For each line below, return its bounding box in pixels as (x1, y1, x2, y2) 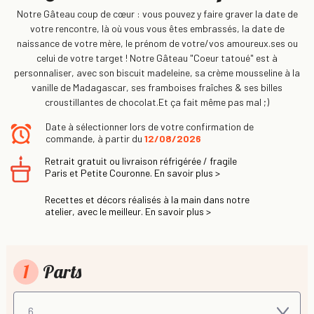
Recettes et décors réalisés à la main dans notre (45, 193, 250, 205)
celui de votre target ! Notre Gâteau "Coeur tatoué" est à (36, 51, 278, 64)
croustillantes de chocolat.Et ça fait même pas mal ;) (45, 95, 269, 108)
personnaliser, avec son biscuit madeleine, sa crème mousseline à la (14, 66, 300, 78)
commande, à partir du (46, 132, 144, 144)
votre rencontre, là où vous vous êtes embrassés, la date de (29, 22, 285, 34)
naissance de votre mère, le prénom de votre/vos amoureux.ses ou (16, 36, 298, 49)
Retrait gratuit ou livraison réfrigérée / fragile (45, 154, 237, 167)
